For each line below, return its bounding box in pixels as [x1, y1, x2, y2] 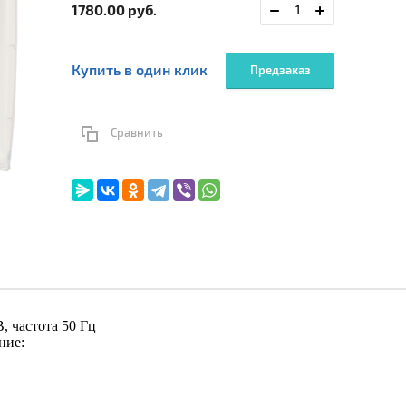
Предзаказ [249, 63, 311, 79]
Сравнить [111, 126, 163, 141]
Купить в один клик [72, 62, 208, 81]
